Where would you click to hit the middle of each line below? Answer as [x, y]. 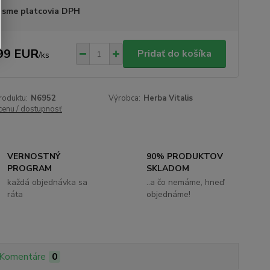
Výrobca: [125, 98]
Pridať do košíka [174, 54]
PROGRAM [30, 168]
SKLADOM [168, 168]
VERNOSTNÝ [34, 156]
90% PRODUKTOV [184, 156]
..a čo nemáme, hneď [185, 182]
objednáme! [168, 194]
